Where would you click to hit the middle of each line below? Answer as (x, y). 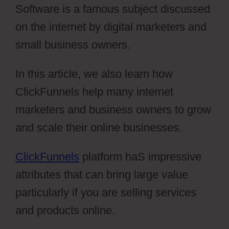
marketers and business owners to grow (113, 110)
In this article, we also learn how (94, 74)
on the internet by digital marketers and (111, 27)
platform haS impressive (140, 157)
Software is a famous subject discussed (113, 9)
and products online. (65, 210)
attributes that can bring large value (102, 175)
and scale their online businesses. (99, 128)
